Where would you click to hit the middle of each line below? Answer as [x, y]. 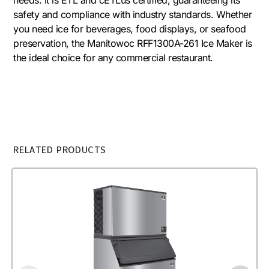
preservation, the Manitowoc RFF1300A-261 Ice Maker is [133, 43]
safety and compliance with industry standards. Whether [133, 14]
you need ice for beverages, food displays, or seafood [130, 29]
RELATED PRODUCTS [60, 150]
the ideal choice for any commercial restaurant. [113, 57]
